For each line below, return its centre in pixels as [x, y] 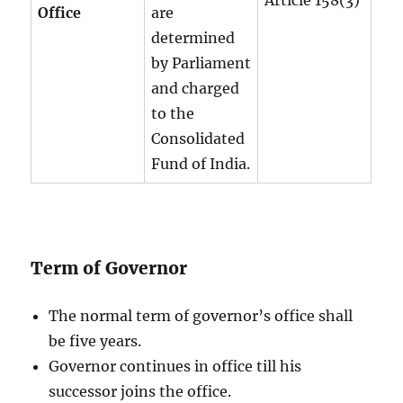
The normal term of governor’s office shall [201, 315]
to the [173, 113]
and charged [196, 88]
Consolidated [198, 138]
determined [193, 37]
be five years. [95, 340]
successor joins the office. [140, 391]
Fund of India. [201, 163]
